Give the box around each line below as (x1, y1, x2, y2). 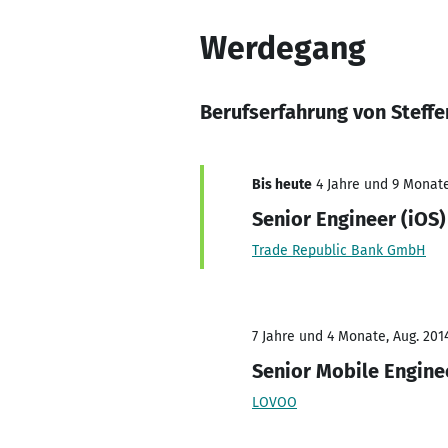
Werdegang (200, 29, 366, 67)
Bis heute (252, 176, 312, 193)
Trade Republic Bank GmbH (252, 242, 426, 259)
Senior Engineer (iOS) (252, 207, 446, 231)
